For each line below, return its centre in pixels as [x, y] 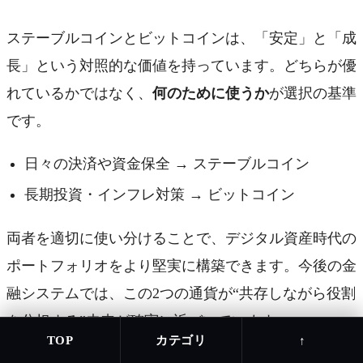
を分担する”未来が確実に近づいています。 [148, 320]
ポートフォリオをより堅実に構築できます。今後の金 [181, 265]
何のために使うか [211, 94]
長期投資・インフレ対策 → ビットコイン [159, 194]
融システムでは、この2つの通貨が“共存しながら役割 [181, 293]
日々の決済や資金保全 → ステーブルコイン [167, 163]
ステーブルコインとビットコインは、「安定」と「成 [181, 38]
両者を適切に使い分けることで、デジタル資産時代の [181, 238]
